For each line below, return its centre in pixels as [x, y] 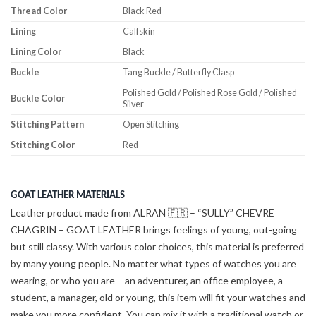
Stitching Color [43, 145]
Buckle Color [38, 99]
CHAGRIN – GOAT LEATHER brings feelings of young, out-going [154, 230]
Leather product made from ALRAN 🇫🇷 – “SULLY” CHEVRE [142, 213]
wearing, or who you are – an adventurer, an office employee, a [147, 281]
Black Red [142, 11]
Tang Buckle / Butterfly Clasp [179, 73]
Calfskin [139, 32]
